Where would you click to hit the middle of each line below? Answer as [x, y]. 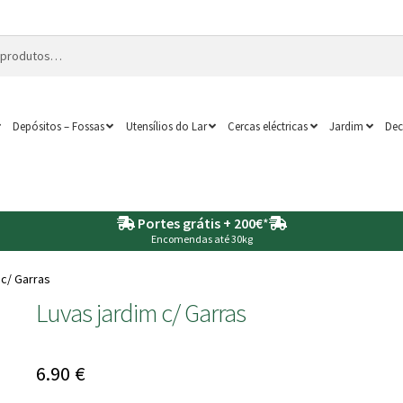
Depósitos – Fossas [58, 125]
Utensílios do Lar [166, 125]
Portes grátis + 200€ [200, 223]
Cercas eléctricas [268, 125]
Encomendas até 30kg [201, 238]
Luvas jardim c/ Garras [140, 313]
